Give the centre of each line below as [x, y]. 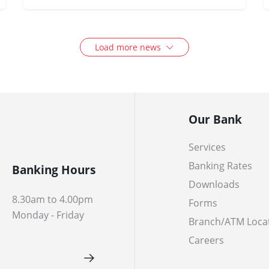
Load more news [129, 47]
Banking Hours [54, 170]
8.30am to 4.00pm [53, 199]
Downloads [214, 184]
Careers [206, 240]
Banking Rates [220, 166]
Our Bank [215, 119]
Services [207, 147]
